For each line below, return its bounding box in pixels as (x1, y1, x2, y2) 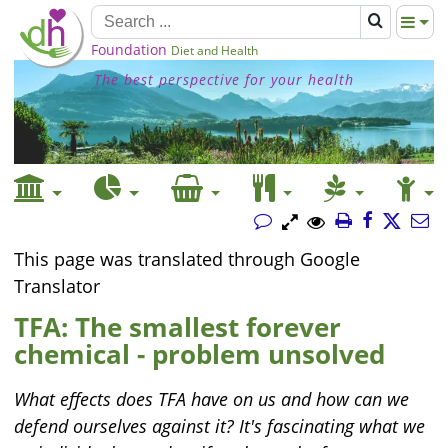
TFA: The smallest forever (14, 309, 341, 345)
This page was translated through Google (14, 247, 360, 271)
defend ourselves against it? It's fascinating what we (14, 414, 425, 438)
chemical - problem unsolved (14, 336, 385, 372)
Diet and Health (171, 42, 258, 59)
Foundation (91, 40, 167, 59)
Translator (14, 274, 100, 298)
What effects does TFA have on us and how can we (14, 387, 409, 411)
